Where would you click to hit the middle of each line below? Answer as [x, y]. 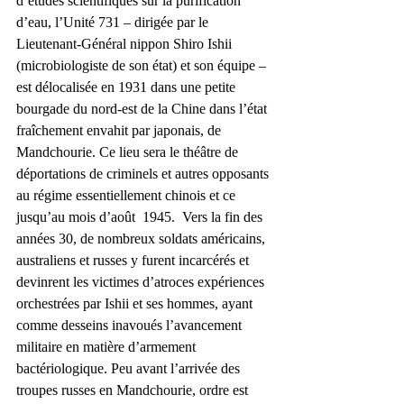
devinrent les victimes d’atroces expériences [142, 281]
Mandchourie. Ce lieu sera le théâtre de [129, 151]
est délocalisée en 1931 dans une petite [128, 87]
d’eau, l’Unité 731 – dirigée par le [114, 22]
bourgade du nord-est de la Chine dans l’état [143, 108]
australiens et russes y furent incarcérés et [134, 260]
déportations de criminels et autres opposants [144, 173]
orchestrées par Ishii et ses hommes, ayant [136, 303]
